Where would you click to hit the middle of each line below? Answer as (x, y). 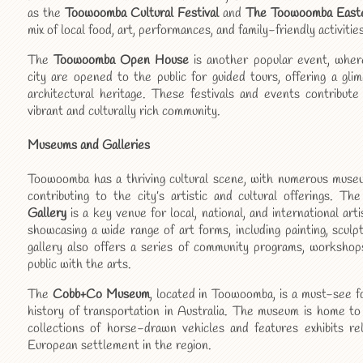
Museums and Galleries (89, 145)
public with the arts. (79, 265)
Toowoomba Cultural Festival (142, 13)
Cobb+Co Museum (101, 295)
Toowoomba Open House (122, 60)
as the (46, 13)
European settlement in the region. (120, 346)
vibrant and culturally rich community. (124, 111)
